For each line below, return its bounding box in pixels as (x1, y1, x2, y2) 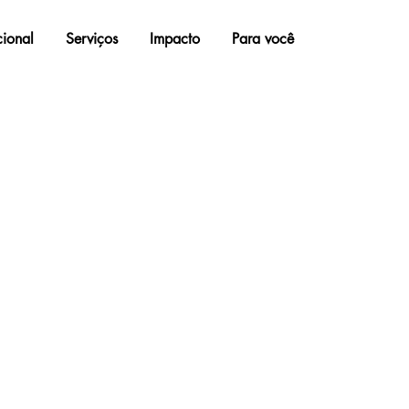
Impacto (150, 28, 201, 48)
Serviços (66, 28, 119, 48)
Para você (232, 28, 295, 48)
